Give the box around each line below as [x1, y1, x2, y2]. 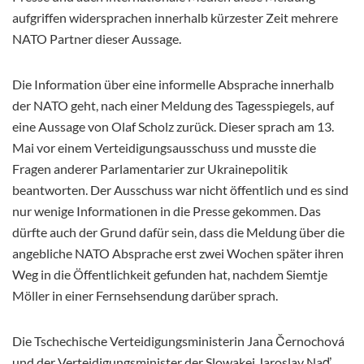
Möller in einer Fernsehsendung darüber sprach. [12, 287, 278, 303]
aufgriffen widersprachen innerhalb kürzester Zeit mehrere [12, 9, 338, 25]
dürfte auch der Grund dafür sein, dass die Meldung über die [12, 223, 344, 240]
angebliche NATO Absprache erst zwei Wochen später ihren [12, 245, 344, 261]
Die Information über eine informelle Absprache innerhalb [12, 76, 334, 92]
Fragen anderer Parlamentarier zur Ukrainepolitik [12, 160, 288, 176]
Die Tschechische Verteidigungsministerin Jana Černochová [12, 332, 344, 349]
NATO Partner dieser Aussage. [12, 30, 181, 46]
